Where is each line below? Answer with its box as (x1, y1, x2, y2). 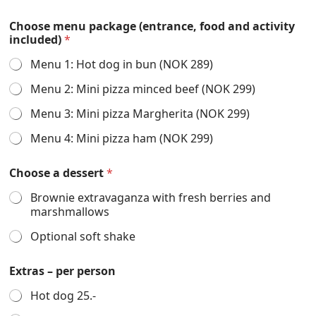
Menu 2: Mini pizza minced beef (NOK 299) (30, 80, 255, 97)
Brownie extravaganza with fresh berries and (30, 189, 271, 205)
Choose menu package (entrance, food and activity (9, 18, 295, 34)
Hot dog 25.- (30, 287, 96, 303)
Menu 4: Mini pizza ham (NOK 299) (30, 130, 213, 146)
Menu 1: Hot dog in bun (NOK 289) (30, 56, 213, 72)
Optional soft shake (30, 228, 135, 244)
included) (9, 31, 64, 47)
